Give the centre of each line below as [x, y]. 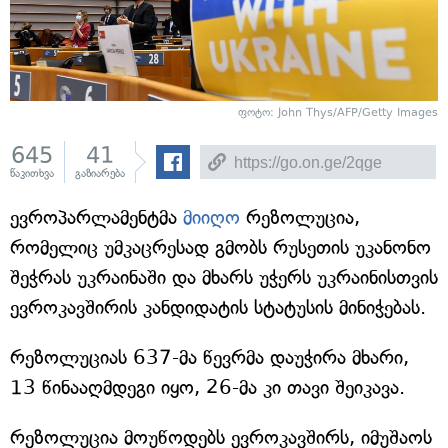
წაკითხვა [32, 173]
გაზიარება [100, 173]
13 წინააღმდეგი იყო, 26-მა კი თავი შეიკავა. [207, 387]
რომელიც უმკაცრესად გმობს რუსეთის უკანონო [220, 247]
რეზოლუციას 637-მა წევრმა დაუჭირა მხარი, [209, 357]
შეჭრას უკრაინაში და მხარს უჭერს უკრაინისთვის [224, 277]
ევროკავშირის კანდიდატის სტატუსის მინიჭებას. [218, 307]
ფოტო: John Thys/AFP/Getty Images [338, 112]
